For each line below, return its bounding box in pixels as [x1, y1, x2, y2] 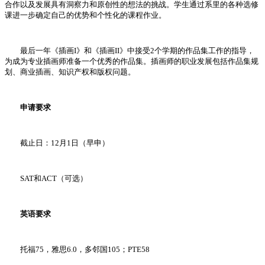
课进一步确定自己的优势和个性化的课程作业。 [5, 11, 166, 20]
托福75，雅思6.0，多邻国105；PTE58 [5, 245, 150, 254]
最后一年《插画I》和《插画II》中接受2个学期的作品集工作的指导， [5, 46, 254, 56]
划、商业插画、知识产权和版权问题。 [5, 67, 135, 77]
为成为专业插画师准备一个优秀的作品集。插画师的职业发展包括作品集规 [5, 57, 258, 66]
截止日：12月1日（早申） [5, 138, 109, 148]
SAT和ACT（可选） [5, 174, 88, 183]
